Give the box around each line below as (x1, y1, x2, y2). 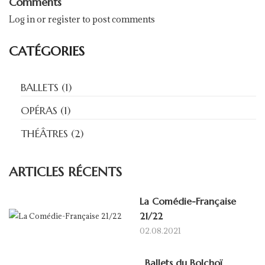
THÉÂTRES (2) (21, 126, 84, 140)
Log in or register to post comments (9, 13, 155, 25)
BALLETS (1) (21, 80, 72, 94)
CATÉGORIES (9, 43, 85, 59)
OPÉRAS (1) (21, 103, 71, 117)
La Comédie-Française (140, 195, 236, 207)
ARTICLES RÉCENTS (9, 163, 122, 180)
